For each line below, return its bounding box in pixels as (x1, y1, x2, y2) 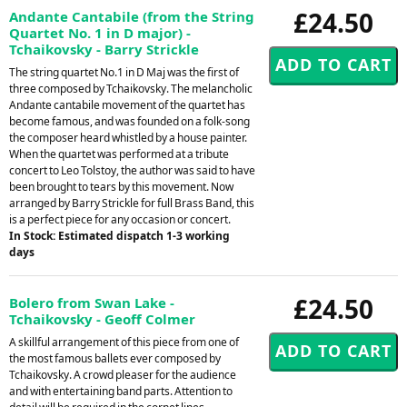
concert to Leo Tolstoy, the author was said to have (9, 162, 255, 178)
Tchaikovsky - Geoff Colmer (9, 309, 195, 328)
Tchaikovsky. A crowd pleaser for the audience (9, 366, 236, 382)
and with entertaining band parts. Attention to (9, 382, 233, 399)
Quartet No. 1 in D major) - (9, 23, 191, 42)
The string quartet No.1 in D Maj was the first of (9, 64, 239, 80)
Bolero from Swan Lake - (9, 293, 174, 312)
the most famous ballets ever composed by (9, 350, 221, 366)
